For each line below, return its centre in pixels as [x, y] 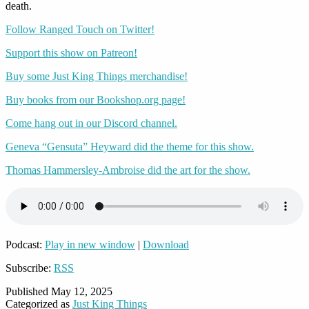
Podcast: [25, 245]
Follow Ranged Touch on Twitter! [80, 30]
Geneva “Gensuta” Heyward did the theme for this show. [130, 147]
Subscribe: [30, 268]
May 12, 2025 [82, 292]
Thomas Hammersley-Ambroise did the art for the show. [128, 170]
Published [28, 292]
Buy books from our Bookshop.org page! [96, 100]
